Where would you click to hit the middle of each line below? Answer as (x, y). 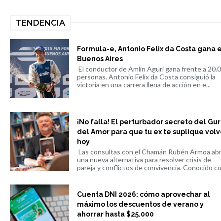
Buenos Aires (100, 59)
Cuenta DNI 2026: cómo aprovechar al (143, 195)
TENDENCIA (40, 23)
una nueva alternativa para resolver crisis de (144, 159)
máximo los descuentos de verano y (140, 204)
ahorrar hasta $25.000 (115, 214)
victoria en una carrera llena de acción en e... (144, 85)
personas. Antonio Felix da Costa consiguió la (146, 77)
